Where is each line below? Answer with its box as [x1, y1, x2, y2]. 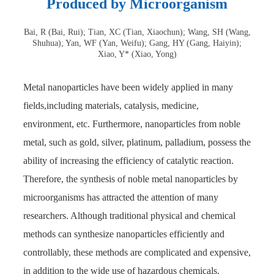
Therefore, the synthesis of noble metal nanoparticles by [23, 174, 238, 185]
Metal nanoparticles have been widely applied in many [23, 82, 233, 93]
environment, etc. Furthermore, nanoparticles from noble [23, 119, 240, 130]
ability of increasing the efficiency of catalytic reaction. [23, 155, 234, 166]
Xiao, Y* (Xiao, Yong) [97, 50, 177, 59]
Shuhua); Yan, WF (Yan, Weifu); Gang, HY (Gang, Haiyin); [32, 39, 242, 48]
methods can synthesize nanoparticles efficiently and [23, 229, 224, 240]
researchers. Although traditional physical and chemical [23, 210, 235, 221]
